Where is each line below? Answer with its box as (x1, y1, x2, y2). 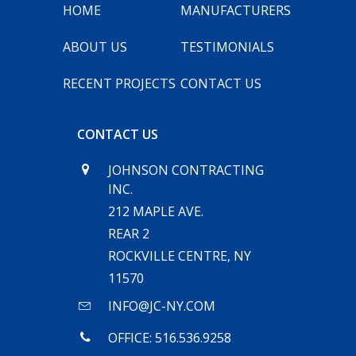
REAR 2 (107, 225, 149, 242)
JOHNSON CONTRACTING (107, 161, 264, 179)
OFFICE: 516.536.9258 (107, 329, 231, 346)
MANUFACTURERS (180, 2, 291, 19)
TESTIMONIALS (180, 38, 274, 56)
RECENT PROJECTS (63, 75, 176, 92)
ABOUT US (63, 38, 127, 56)
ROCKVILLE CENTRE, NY (107, 247, 251, 265)
